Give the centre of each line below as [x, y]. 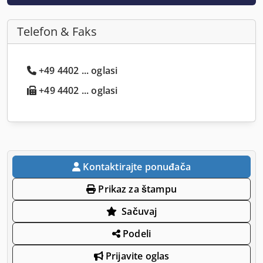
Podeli [136, 233]
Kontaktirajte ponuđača [137, 166]
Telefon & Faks [57, 31]
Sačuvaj [139, 211]
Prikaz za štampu [136, 189]
